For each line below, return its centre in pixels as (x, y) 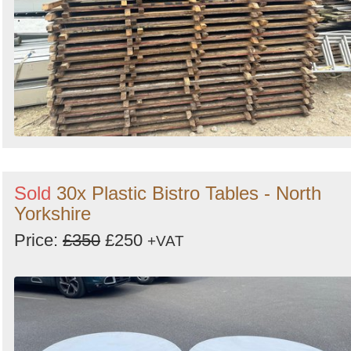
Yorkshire (52, 214)
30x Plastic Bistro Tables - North (189, 194)
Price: (38, 241)
